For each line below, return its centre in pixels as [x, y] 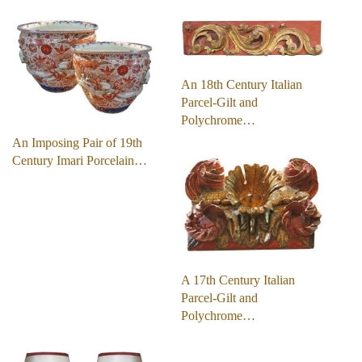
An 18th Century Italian [242, 85]
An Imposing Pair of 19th [77, 143]
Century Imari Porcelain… [80, 161]
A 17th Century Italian [238, 280]
